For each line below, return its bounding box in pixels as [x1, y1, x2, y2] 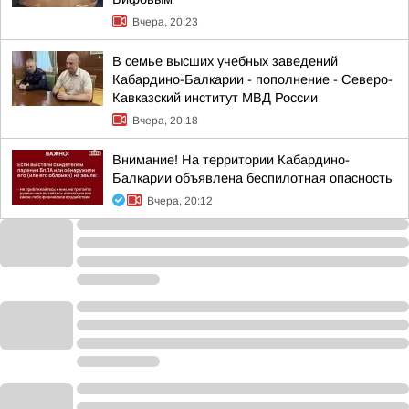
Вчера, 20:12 [147, 194, 213, 207]
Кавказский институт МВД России [112, 90, 318, 105]
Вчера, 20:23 [132, 16, 198, 28]
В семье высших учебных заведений [112, 54, 338, 68]
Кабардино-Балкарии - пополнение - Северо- [112, 72, 393, 87]
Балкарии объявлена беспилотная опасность [112, 171, 393, 185]
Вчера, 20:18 [132, 114, 198, 127]
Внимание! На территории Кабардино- [112, 152, 350, 167]
